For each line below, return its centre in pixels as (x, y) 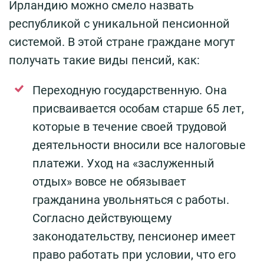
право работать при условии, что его (134, 255)
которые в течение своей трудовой (130, 127)
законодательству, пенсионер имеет (134, 237)
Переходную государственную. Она (130, 90)
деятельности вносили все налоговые (139, 145)
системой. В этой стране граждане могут (122, 42)
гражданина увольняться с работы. (131, 200)
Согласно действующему (102, 218)
